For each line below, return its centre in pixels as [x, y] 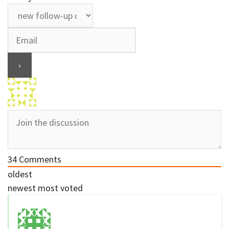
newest [22, 188]
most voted [60, 188]
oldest [20, 174]
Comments [39, 159]
